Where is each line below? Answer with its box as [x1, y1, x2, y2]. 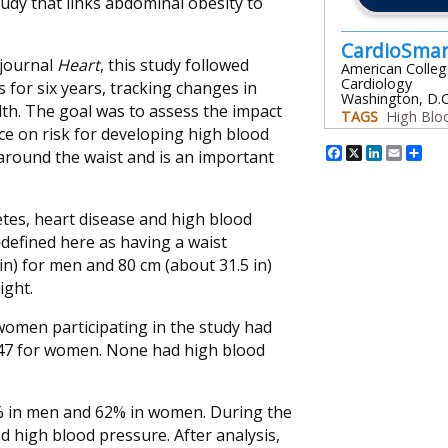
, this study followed [100, 54, 249, 77]
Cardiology [341, 74, 412, 94]
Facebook [342, 139, 430, 167]
